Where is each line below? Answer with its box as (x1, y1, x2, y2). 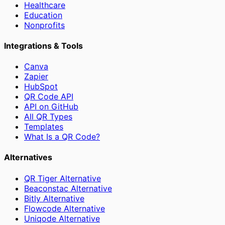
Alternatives (4, 152, 52, 163)
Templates (24, 122, 63, 132)
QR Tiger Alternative (24, 173, 101, 183)
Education (24, 10, 62, 20)
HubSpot (24, 81, 58, 92)
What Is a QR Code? (24, 132, 100, 142)
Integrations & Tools (4, 40, 83, 51)
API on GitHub (24, 101, 78, 112)
